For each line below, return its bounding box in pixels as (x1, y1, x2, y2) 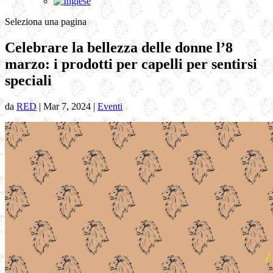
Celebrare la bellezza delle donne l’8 (5, 39, 233, 55)
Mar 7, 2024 (43, 101, 91, 112)
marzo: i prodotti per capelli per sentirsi (5, 55, 257, 72)
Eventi (97, 101, 122, 112)
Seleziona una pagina (5, 16, 87, 27)
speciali (5, 72, 52, 88)
